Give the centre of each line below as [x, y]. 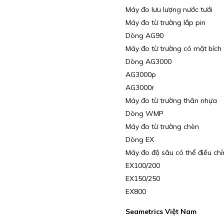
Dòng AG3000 [148, 62]
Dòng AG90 [144, 36]
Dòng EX [139, 140]
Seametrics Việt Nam [161, 211]
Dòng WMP [144, 114]
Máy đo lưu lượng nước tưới [169, 10]
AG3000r [139, 88]
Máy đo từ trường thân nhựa [171, 101]
